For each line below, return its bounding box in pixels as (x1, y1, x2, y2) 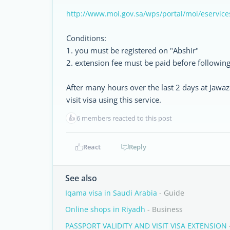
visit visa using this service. (66, 94, 161, 105)
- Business (145, 204, 183, 214)
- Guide (157, 188, 184, 198)
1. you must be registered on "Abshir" (66, 45, 199, 55)
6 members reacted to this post (76, 113, 172, 123)
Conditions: (66, 33, 106, 43)
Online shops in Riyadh (65, 204, 145, 214)
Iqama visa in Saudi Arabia (65, 188, 157, 198)
